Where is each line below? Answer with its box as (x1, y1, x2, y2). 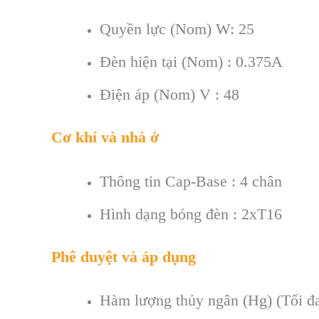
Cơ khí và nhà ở (51, 128, 159, 147)
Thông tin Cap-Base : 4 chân (100, 172, 282, 190)
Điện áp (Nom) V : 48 (100, 85, 239, 104)
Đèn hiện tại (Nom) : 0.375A (100, 53, 283, 71)
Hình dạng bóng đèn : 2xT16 (100, 204, 282, 223)
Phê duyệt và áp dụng (51, 247, 196, 266)
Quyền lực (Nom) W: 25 (100, 20, 254, 38)
